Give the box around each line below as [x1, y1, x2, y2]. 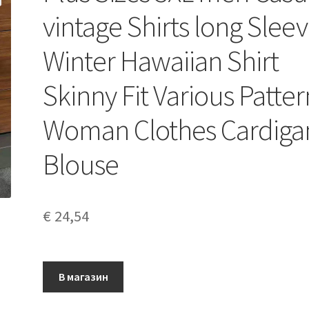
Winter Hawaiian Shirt [43, 42, 279, 79]
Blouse [43, 146, 119, 182]
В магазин [58, 269, 108, 283]
